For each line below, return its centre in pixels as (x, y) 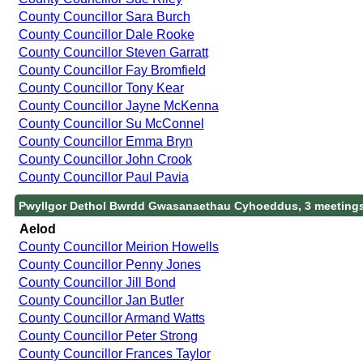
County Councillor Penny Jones (109, 264)
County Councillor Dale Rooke (106, 34)
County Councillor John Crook (105, 159)
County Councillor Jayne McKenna (118, 105)
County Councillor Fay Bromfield (112, 70)
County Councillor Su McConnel (111, 123)
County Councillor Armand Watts (111, 318)
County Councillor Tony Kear (101, 88)
